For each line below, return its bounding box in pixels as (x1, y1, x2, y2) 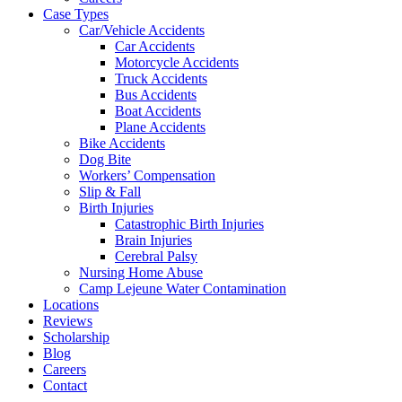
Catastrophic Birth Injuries (115, 215, 264, 232)
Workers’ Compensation (79, 167, 215, 183)
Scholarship (43, 328, 109, 345)
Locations (43, 296, 99, 312)
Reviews (43, 312, 92, 328)
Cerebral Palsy (115, 248, 197, 264)
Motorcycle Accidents (115, 54, 239, 70)
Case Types (43, 5, 109, 22)
